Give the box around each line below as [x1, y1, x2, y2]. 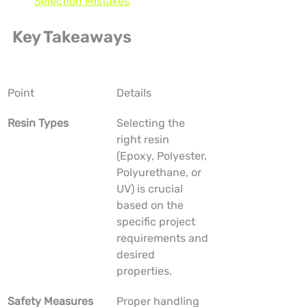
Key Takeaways [12, 27, 132, 47]
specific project [116, 215, 198, 229]
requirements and [116, 232, 211, 245]
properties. [116, 265, 172, 278]
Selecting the [116, 116, 188, 130]
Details [116, 86, 151, 100]
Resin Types [8, 116, 69, 130]
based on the [116, 199, 186, 212]
